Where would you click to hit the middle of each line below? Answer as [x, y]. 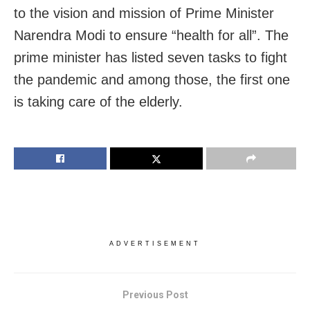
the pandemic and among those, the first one [152, 80]
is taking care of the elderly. [98, 102]
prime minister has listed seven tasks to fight [151, 58]
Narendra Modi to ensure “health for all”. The [151, 36]
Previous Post [155, 295]
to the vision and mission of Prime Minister [144, 13]
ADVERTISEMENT [155, 244]
